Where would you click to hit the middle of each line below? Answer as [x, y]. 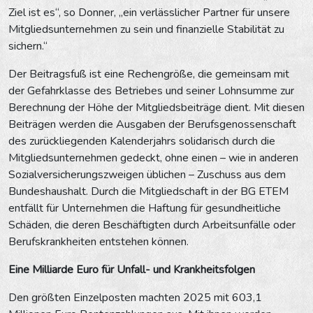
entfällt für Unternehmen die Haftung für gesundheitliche [145, 208]
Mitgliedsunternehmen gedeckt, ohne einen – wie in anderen [153, 158]
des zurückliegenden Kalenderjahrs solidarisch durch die [142, 141]
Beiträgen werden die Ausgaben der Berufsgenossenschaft [152, 124]
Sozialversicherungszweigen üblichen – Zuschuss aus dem [147, 174]
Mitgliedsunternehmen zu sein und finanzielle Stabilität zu [146, 29]
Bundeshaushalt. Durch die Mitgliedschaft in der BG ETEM [148, 191]
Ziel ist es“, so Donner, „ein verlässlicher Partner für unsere [149, 12]
